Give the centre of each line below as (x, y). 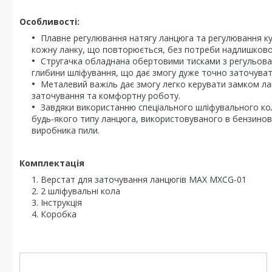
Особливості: (49, 22)
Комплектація (52, 163)
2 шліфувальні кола (80, 191)
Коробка (59, 214)
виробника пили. (66, 130)
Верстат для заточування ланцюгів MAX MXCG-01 (144, 179)
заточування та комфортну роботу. (106, 96)
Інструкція (61, 202)
